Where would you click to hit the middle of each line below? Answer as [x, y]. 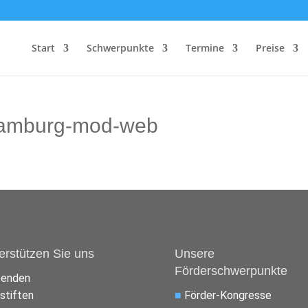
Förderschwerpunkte [231, 271]
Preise [270, 48]
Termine [205, 48]
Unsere [194, 253]
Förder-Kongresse [228, 295]
